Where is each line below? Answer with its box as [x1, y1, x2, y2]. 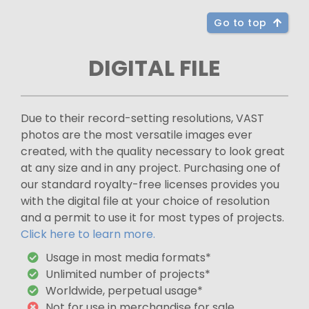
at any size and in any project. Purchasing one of [21, 159, 281, 176]
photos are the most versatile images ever [21, 126, 252, 143]
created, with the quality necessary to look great [21, 143, 285, 159]
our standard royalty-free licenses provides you [21, 176, 279, 192]
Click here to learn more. [21, 226, 155, 242]
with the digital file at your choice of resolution [21, 192, 270, 209]
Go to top [214, 15, 273, 30]
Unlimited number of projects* [46, 266, 210, 282]
